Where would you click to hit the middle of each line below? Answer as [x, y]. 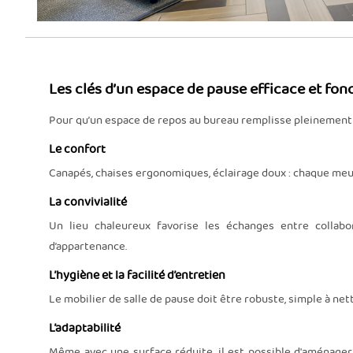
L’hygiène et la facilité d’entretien [137, 275]
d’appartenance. [88, 246]
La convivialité [88, 202]
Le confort [77, 149]
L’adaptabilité [85, 328]
